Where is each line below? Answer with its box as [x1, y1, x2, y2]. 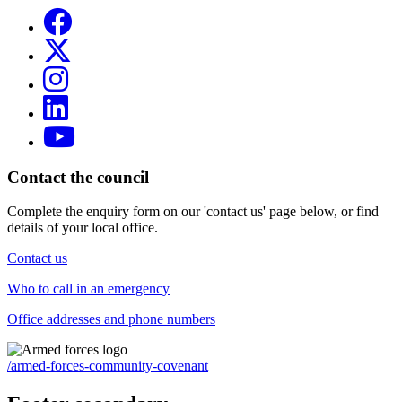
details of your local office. [7, 220, 158, 236]
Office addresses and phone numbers [7, 311, 215, 328]
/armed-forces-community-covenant [7, 358, 208, 374]
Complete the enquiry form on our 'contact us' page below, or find [7, 204, 379, 220]
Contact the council [7, 167, 149, 187]
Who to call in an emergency [7, 281, 170, 297]
